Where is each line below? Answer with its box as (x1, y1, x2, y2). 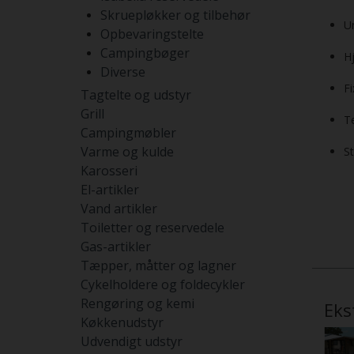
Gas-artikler (81, 238, 151, 255)
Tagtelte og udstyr (81, 86, 191, 104)
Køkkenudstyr (81, 314, 164, 331)
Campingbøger (100, 44, 190, 62)
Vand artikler (81, 200, 157, 217)
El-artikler (81, 181, 139, 198)
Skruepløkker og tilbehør (100, 6, 250, 24)
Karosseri (81, 162, 137, 179)
